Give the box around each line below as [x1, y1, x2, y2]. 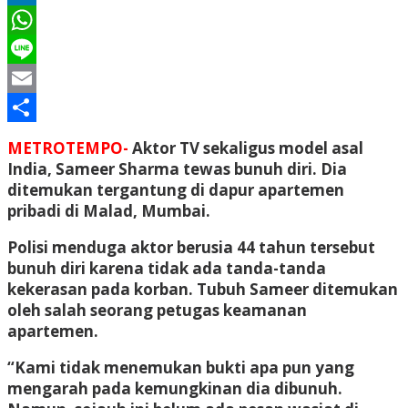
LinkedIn [7, 8, 75, 30]
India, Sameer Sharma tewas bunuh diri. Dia [7, 158, 347, 179]
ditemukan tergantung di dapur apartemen [7, 178, 344, 200]
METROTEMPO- [7, 137, 128, 158]
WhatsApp [7, 37, 86, 59]
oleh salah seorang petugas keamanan [7, 299, 307, 321]
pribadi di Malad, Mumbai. [7, 199, 210, 221]
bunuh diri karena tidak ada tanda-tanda [7, 257, 326, 279]
